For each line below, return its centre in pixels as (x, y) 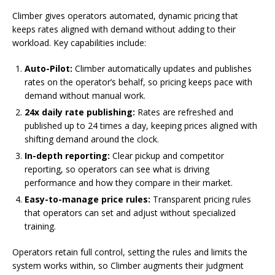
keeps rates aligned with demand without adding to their (124, 29)
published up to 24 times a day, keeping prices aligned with (141, 125)
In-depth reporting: (68, 155)
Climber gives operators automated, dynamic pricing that (125, 15)
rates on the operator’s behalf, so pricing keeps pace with (138, 82)
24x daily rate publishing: (81, 112)
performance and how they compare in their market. (129, 182)
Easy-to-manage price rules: (89, 199)
